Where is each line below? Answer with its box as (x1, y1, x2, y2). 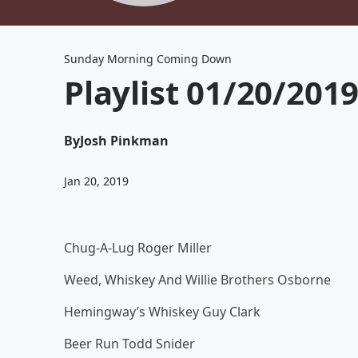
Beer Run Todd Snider (64, 335, 195, 352)
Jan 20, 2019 (64, 173, 129, 189)
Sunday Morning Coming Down (64, 51, 232, 66)
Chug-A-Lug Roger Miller (64, 239, 212, 257)
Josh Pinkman (80, 132, 169, 149)
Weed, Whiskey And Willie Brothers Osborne (64, 271, 331, 288)
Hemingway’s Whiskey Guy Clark (64, 303, 261, 320)
